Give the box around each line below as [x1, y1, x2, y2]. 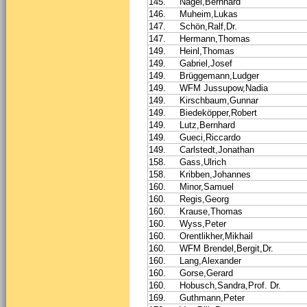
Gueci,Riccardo [180, 132, 241, 143]
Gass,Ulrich [180, 156, 226, 167]
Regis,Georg [180, 193, 229, 204]
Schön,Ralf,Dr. [180, 21, 237, 32]
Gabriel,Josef [180, 58, 232, 69]
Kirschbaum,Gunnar [180, 95, 258, 106]
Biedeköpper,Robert [180, 107, 257, 118]
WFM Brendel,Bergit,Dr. [180, 243, 273, 254]
